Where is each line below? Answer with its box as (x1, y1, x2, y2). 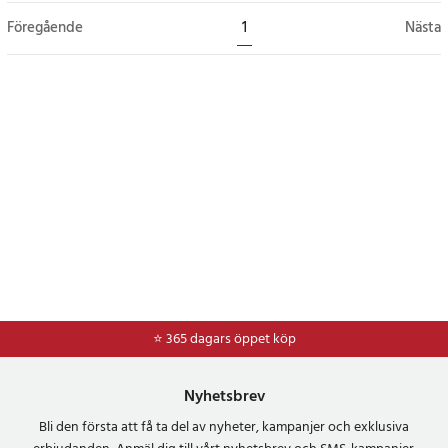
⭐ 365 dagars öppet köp (152, 327, 296, 351)
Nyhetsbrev (183, 383, 265, 410)
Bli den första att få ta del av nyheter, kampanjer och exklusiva (39, 415, 409, 439)
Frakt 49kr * (195, 327, 266, 351)
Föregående (7, 15, 83, 40)
